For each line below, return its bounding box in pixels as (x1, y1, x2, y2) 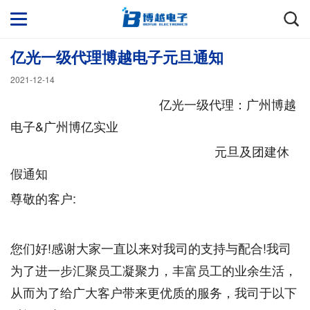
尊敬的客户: (10, 189, 76, 207)
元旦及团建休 (10, 142, 289, 160)
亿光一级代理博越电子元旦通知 (10, 46, 224, 68)
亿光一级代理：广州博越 (10, 95, 296, 113)
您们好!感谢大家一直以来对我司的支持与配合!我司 (10, 239, 291, 257)
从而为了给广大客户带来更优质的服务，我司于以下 (10, 283, 297, 301)
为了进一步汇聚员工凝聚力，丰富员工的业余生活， (10, 261, 297, 279)
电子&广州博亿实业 (10, 117, 118, 135)
